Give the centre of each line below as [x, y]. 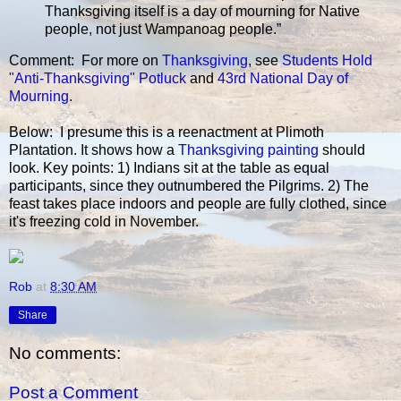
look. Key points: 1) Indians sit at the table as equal [169, 168]
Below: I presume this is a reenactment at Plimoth [166, 132]
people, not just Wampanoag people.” [163, 29]
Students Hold [327, 61]
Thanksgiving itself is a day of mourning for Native [202, 11]
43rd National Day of [283, 79]
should [342, 150]
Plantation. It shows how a [94, 150]
